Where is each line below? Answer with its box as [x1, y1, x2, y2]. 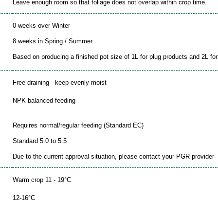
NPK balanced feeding [13, 96, 75, 104]
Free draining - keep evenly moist [13, 78, 107, 86]
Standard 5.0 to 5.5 [13, 137, 67, 145]
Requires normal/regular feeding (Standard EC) [13, 121, 144, 129]
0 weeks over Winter [13, 21, 70, 29]
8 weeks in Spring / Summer [13, 37, 92, 45]
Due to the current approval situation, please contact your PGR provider [13, 152, 214, 160]
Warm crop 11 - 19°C [13, 176, 71, 183]
